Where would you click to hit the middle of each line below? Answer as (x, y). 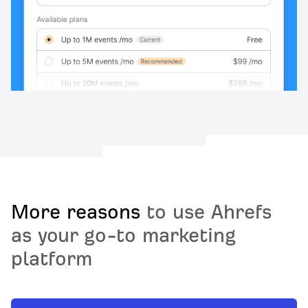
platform (52, 259)
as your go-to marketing (123, 236)
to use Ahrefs (206, 212)
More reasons (76, 212)
